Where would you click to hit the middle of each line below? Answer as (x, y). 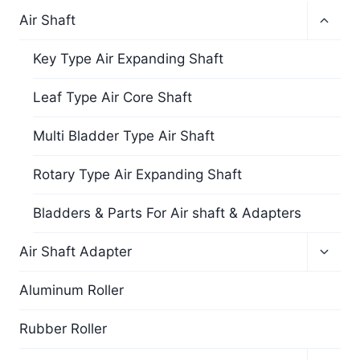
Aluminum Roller (72, 290)
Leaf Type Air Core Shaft (112, 97)
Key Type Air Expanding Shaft (128, 59)
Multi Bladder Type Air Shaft (124, 136)
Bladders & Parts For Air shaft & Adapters (167, 213)
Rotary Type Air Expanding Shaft (137, 174)
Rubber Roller (63, 329)
